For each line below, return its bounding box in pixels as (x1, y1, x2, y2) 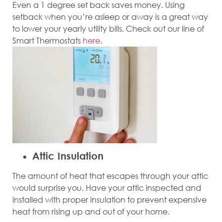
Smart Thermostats (12, 35, 83, 46)
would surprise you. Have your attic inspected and (12, 182, 201, 193)
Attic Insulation (32, 150, 104, 162)
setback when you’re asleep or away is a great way (12, 11, 208, 22)
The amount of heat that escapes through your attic (12, 170, 208, 181)
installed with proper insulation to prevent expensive (12, 194, 207, 205)
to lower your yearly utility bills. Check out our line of (12, 23, 204, 34)
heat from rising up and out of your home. (12, 206, 169, 217)
